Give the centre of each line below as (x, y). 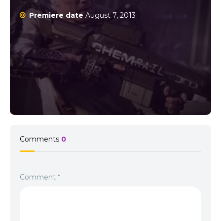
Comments (40, 139)
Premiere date (56, 15)
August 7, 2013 (110, 15)
